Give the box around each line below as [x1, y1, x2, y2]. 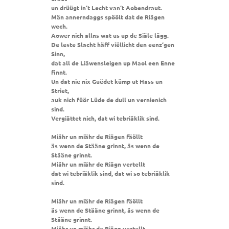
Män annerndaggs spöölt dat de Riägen [51, 13, 165, 21]
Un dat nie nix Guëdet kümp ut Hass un [51, 77, 163, 86]
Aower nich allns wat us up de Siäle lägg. [51, 31, 169, 40]
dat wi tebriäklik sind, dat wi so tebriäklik [51, 169, 170, 178]
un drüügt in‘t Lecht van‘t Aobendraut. [51, 4, 162, 12]
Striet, [51, 86, 69, 95]
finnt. [51, 68, 67, 77]
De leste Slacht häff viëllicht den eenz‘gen [51, 40, 174, 49]
